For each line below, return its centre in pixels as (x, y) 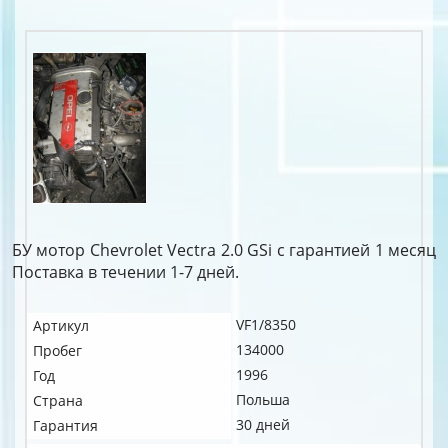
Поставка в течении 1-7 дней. (125, 272)
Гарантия (65, 425)
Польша (263, 399)
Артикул (61, 325)
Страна (58, 400)
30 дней (263, 424)
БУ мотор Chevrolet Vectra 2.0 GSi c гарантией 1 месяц (224, 250)
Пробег (57, 350)
